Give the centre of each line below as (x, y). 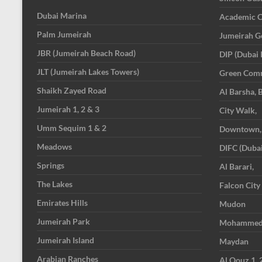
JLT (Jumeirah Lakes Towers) (88, 72)
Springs (51, 166)
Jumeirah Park (63, 222)
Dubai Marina (62, 16)
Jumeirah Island (65, 240)
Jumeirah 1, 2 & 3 (68, 109)
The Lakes (55, 184)
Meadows (54, 147)
